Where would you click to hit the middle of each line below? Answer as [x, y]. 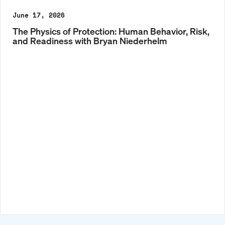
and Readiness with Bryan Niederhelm [90, 41]
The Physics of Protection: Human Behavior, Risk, [111, 31]
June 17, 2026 [39, 15]
